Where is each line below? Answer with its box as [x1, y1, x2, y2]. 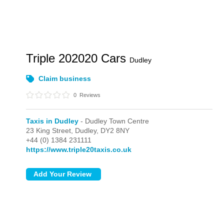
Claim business [38, 74, 91, 82]
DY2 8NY [100, 126, 130, 134]
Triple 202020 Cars [26, 51, 130, 65]
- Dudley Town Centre [78, 117, 149, 125]
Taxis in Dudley [26, 117, 79, 125]
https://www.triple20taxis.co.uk [26, 145, 132, 153]
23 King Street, [26, 126, 75, 134]
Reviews [78, 92, 101, 98]
